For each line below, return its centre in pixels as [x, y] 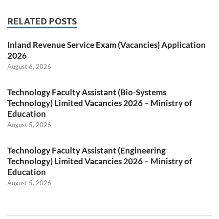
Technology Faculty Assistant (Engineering [87, 151]
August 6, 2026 [29, 67]
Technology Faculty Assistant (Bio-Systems [87, 92]
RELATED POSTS [42, 22]
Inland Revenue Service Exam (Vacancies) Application [107, 45]
